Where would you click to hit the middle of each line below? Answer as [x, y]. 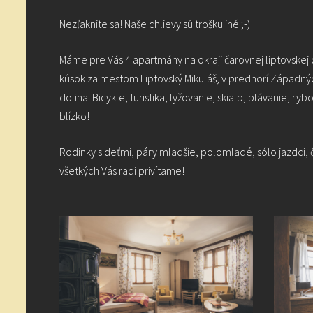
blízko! [74, 116]
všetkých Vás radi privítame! [122, 170]
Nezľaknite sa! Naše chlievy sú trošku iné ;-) [155, 23]
